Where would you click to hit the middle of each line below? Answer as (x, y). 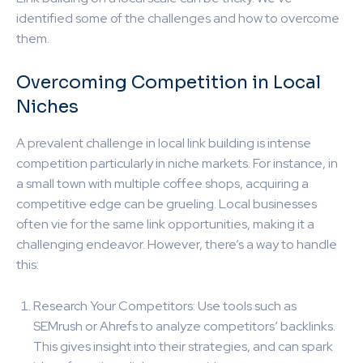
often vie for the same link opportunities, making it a (165, 224)
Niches (47, 106)
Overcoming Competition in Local (169, 82)
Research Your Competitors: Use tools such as (165, 305)
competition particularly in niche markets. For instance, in (177, 163)
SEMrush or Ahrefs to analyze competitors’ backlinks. (184, 326)
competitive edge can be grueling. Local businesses (167, 203)
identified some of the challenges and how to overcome (178, 18)
